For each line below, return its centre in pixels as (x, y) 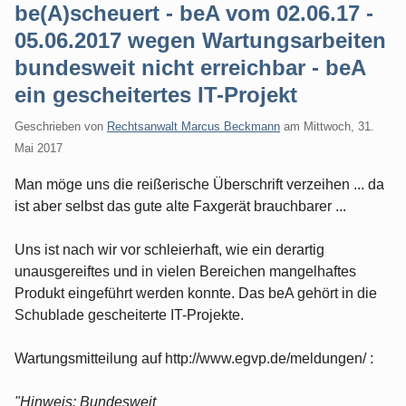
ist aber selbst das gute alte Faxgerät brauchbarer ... (180, 206)
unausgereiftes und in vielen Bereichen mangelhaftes (185, 271)
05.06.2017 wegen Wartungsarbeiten (200, 40)
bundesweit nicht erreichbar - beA (190, 68)
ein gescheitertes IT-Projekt (156, 95)
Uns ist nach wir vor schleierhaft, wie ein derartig (169, 249)
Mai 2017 (39, 148)
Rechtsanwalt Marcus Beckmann (193, 126)
